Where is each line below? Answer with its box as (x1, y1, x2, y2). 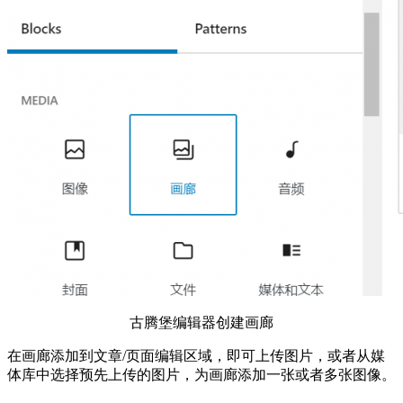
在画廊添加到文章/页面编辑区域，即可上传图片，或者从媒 (7, 347, 385, 363)
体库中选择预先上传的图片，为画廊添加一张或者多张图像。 (7, 366, 396, 382)
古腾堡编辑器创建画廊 (130, 314, 273, 330)
